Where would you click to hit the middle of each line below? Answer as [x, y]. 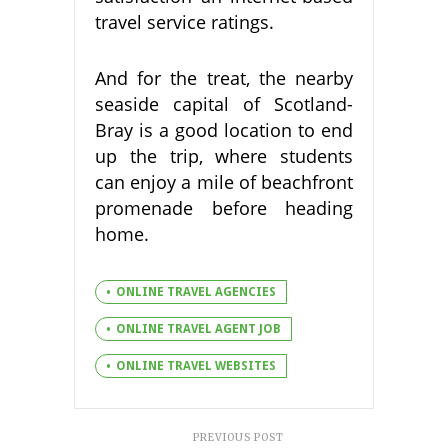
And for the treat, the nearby [224, 77]
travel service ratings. [184, 21]
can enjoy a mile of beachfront [224, 181]
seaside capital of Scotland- [224, 103]
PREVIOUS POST [238, 437]
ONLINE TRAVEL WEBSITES [196, 365]
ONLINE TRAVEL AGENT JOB [198, 328]
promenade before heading [224, 207]
